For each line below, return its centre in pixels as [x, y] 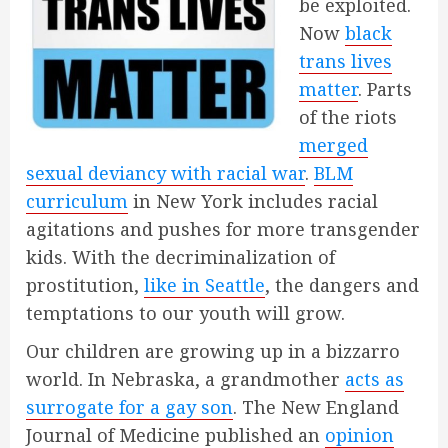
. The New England [316, 407]
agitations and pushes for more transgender [223, 229]
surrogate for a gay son [129, 407]
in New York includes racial [253, 201]
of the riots [348, 117]
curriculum [77, 201]
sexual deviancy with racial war [165, 173]
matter [328, 89]
